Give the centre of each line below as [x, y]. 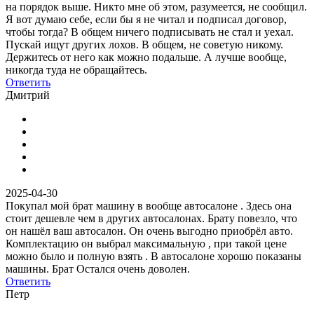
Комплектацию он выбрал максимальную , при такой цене [146, 243]
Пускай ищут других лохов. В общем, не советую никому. [144, 44]
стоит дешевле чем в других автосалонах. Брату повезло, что [151, 218]
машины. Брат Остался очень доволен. [98, 268]
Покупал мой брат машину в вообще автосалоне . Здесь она [149, 205]
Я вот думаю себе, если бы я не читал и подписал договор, [146, 19]
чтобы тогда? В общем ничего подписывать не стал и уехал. [150, 32]
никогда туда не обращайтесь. [76, 69]
